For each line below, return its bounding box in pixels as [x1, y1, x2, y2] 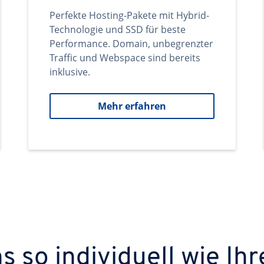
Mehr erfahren [98, 100, 166, 113]
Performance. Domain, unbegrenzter [49, 37, 213, 50]
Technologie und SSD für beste [49, 23, 186, 36]
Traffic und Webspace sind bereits [49, 51, 200, 64]
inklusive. [49, 65, 90, 78]
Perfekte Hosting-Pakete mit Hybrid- [49, 9, 209, 22]
